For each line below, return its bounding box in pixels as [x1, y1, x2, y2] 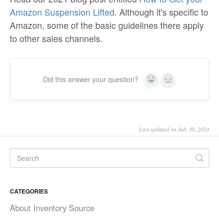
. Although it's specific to [114, 5, 208, 19]
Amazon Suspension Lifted [10, 5, 114, 19]
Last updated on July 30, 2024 [139, 125, 209, 133]
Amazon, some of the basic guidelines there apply [10, 19, 204, 32]
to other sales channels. [10, 32, 103, 45]
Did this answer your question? [43, 74, 138, 85]
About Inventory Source [10, 202, 94, 214]
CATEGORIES [10, 187, 48, 196]
